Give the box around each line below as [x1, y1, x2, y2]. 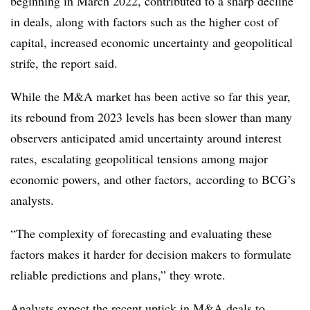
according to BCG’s [196, 170, 295, 188]
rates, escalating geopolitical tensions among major [10, 149, 268, 167]
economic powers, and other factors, [10, 170, 196, 188]
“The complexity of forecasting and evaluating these [10, 224, 272, 241]
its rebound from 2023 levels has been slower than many [10, 108, 292, 125]
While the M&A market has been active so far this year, [10, 87, 291, 104]
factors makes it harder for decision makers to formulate [10, 245, 291, 262]
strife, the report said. [10, 54, 118, 71]
